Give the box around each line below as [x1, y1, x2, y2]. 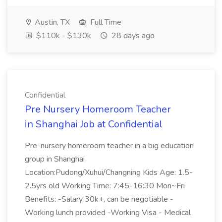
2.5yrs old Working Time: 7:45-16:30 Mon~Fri [25, 180, 185, 191]
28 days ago [110, 30, 155, 41]
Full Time [88, 17, 121, 28]
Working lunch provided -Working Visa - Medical [25, 207, 191, 218]
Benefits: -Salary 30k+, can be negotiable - [25, 194, 173, 205]
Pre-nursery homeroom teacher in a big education [25, 140, 194, 151]
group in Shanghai [25, 154, 85, 165]
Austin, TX [33, 17, 70, 28]
